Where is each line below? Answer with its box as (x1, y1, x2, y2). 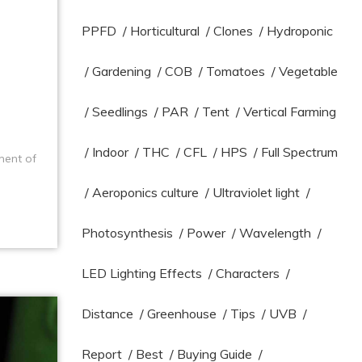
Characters (216, 265, 280, 281)
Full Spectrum (261, 144, 339, 160)
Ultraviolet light (213, 184, 301, 200)
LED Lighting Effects (82, 265, 203, 281)
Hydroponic (267, 23, 334, 39)
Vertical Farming (243, 103, 337, 120)
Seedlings (92, 103, 149, 120)
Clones (213, 23, 254, 39)
